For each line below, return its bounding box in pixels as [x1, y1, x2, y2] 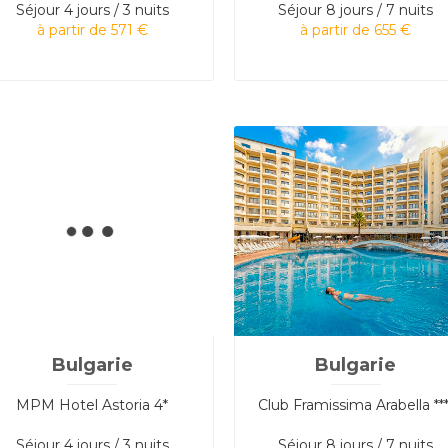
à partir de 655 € [300, 20, 412, 39]
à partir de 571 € [36, 20, 148, 39]
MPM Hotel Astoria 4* [16, 395, 169, 414]
